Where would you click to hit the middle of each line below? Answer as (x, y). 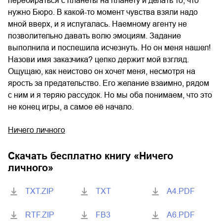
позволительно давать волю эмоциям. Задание (94, 36)
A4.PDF (181, 191)
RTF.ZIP (40, 215)
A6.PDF (181, 215)
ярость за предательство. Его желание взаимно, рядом (109, 83)
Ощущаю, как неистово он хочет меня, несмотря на (102, 72)
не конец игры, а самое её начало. (71, 107)
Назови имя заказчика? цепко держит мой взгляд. (98, 60)
